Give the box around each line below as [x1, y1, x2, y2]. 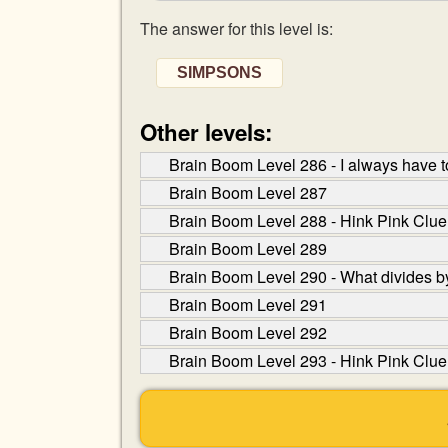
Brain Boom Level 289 [169, 237, 327, 260]
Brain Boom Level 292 [169, 321, 327, 344]
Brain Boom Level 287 [169, 181, 327, 204]
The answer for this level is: [140, 17, 333, 40]
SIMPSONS [177, 64, 262, 81]
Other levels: [140, 116, 272, 148]
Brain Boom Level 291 [169, 293, 327, 316]
